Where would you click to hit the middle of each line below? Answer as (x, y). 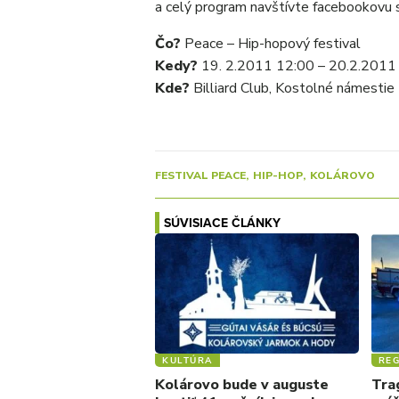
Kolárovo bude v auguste (242, 384)
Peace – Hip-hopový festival (271, 44)
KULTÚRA (187, 361)
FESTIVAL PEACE (200, 175)
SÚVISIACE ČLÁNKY (222, 223)
